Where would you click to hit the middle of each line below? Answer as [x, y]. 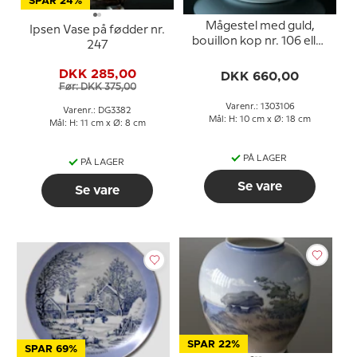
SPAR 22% [214, 345]
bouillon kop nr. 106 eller [260, 41]
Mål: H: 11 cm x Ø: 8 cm [97, 124]
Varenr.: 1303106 [260, 106]
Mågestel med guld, [260, 26]
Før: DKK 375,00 [97, 87]
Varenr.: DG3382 [97, 111]
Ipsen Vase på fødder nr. [97, 30]
